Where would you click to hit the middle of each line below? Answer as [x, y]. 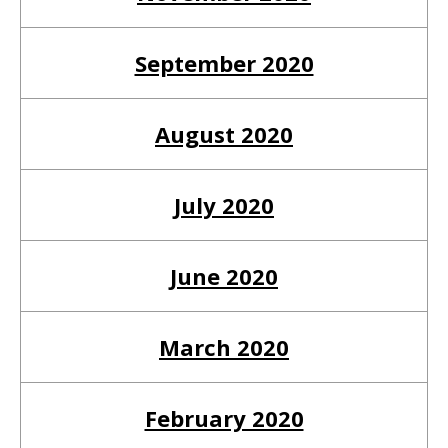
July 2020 [224, 204]
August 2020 [224, 133]
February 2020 [224, 417]
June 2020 [224, 275]
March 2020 [224, 346]
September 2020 [224, 62]
